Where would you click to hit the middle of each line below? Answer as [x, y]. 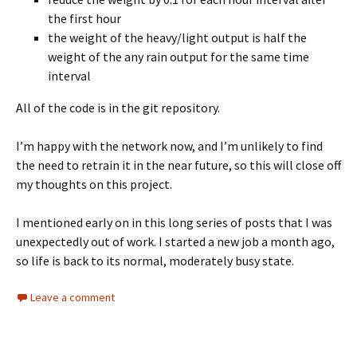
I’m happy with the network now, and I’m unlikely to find [169, 146]
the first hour [84, 18]
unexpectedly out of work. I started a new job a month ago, [175, 241]
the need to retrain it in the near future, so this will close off [178, 165]
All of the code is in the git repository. [118, 108]
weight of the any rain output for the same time [178, 57]
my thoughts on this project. [94, 184]
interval [69, 76]
